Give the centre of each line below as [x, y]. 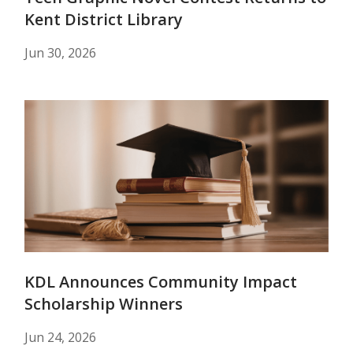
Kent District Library [104, 19]
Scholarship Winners [104, 304]
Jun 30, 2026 [60, 53]
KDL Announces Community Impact [161, 282]
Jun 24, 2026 [60, 337]
